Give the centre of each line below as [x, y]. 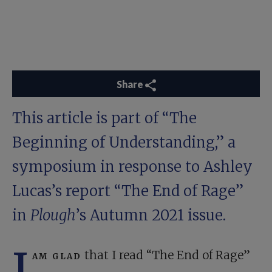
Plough [53, 216]
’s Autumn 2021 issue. [151, 216]
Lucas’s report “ [67, 191]
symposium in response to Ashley [132, 167]
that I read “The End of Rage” [166, 255]
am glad [57, 255]
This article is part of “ [91, 118]
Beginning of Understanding [114, 143]
